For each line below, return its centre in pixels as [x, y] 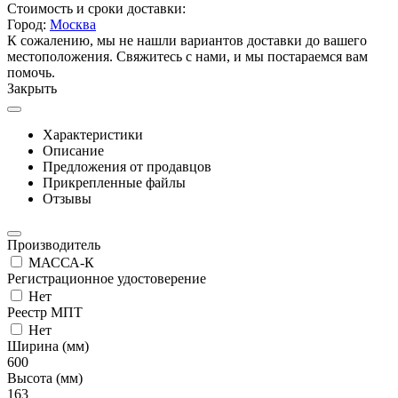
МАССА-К [60, 263]
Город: [28, 25]
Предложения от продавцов [127, 167]
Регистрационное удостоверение [107, 279]
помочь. [31, 73]
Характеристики [93, 135]
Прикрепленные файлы [114, 183]
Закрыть [32, 89]
